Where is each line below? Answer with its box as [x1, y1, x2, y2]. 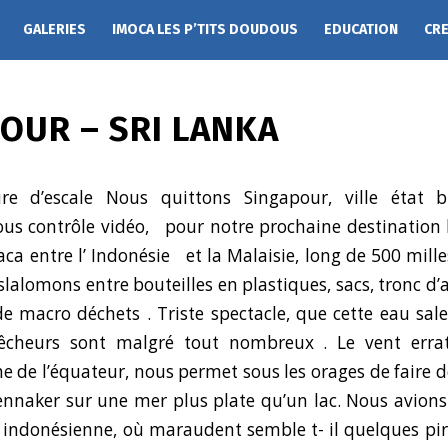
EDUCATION [324, 21, 398, 38]
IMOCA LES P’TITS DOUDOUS [112, 21, 298, 38]
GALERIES [23, 21, 86, 38]
